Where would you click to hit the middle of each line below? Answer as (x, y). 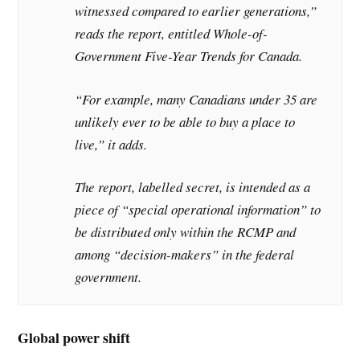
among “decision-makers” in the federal (185, 255)
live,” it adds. (111, 144)
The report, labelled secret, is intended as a (193, 187)
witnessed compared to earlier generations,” (196, 11)
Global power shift (74, 338)
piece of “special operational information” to (198, 210)
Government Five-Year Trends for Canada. (189, 56)
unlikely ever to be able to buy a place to (185, 121)
